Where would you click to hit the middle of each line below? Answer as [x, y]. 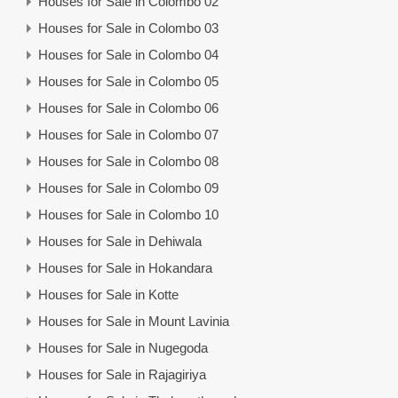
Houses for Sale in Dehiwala [120, 242]
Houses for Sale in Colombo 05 [128, 82]
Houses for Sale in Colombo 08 [128, 162]
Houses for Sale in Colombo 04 [128, 55]
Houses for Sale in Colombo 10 [128, 215]
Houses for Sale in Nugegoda [123, 348]
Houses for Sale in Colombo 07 [128, 135]
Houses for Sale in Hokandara [125, 268]
